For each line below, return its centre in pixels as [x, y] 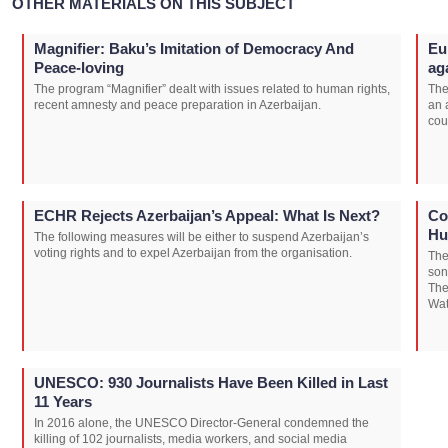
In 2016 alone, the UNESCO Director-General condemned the [201, 423]
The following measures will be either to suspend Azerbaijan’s [201, 237]
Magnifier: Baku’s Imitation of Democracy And [194, 48]
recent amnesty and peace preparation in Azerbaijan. [177, 105]
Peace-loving [79, 67]
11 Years [63, 401]
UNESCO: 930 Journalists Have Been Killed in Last [211, 382]
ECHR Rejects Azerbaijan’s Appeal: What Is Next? [207, 215]
